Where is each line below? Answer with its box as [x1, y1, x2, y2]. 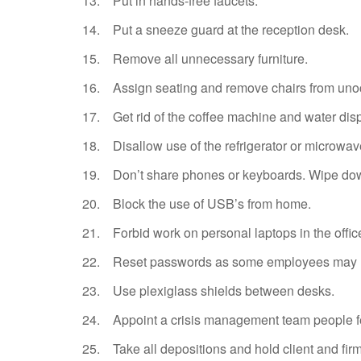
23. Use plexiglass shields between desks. [82, 281, 334, 301]
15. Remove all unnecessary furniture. [82, 49, 308, 68]
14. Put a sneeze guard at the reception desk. [82, 20, 349, 39]
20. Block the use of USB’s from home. [82, 194, 311, 214]
